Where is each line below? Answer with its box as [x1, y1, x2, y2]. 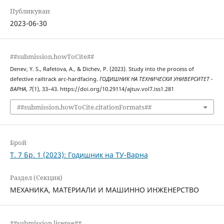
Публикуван [9, 6, 50, 16]
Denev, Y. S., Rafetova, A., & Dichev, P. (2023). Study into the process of [9, 65, 194, 73]
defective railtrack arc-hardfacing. [9, 75, 99, 83]
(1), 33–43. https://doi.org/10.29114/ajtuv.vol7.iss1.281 [31, 85, 174, 93]
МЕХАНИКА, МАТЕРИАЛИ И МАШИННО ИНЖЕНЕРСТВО [9, 184, 199, 194]
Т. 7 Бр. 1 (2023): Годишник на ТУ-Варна [9, 149, 148, 159]
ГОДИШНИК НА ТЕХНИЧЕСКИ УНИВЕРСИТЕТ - [99, 75, 212, 83]
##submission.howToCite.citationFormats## [16, 102, 151, 111]
